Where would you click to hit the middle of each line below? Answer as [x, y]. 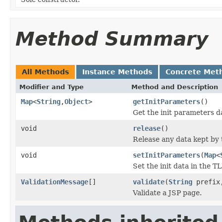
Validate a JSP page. [167, 193]
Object [76, 101]
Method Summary [112, 39]
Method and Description [175, 87]
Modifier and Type [52, 87]
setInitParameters [166, 155]
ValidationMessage [55, 182]
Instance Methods [117, 72]
